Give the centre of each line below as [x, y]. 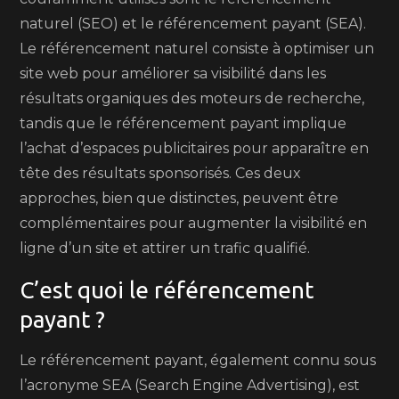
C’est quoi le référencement [167, 290]
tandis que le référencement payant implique [183, 123]
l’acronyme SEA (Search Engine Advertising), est [190, 385]
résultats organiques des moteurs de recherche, [192, 98]
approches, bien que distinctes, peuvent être [179, 198]
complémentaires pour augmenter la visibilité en [194, 223]
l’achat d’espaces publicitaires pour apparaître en [195, 148]
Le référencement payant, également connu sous [198, 360]
